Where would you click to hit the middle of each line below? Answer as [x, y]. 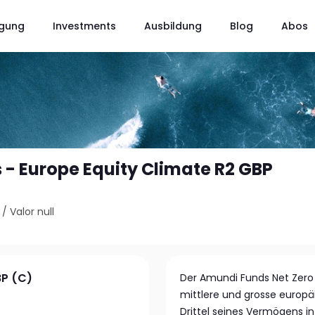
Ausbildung [173, 26]
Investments [84, 26]
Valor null [32, 212]
